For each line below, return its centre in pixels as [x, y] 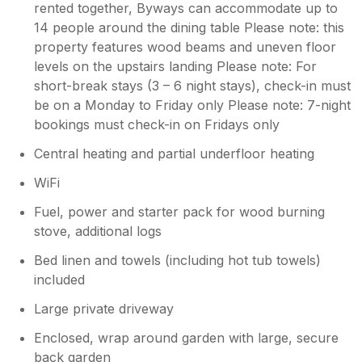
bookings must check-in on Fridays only [157, 124]
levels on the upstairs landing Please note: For [176, 66]
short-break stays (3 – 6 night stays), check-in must [193, 85]
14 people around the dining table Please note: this [189, 27]
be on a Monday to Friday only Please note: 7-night [193, 105]
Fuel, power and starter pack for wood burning [180, 211]
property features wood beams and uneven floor [185, 46]
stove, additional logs [98, 231]
